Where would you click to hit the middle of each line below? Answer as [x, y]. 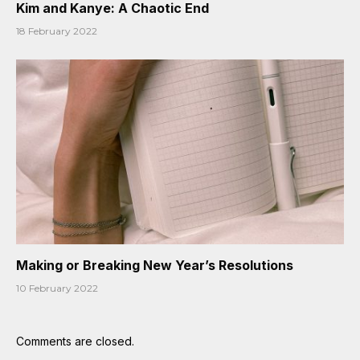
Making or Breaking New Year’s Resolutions [155, 265]
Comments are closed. [75, 341]
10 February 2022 [57, 288]
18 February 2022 [57, 31]
